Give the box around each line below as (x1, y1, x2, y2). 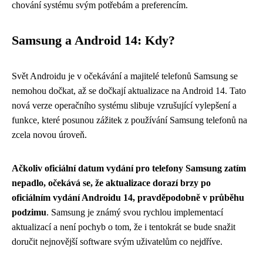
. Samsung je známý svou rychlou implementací (46, 207, 223, 217)
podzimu (12, 207, 46, 217)
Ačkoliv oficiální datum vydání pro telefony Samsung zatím (12, 163, 246, 173)
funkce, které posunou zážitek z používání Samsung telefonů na (12, 114, 247, 125)
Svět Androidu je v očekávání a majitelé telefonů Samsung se (12, 70, 238, 81)
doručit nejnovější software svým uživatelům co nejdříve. (12, 236, 222, 247)
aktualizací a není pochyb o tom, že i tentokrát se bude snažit (12, 221, 235, 232)
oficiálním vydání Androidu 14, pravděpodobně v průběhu (12, 192, 244, 203)
